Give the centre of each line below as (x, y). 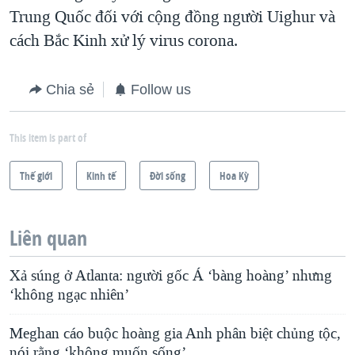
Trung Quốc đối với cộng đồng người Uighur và (172, 17)
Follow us (161, 90)
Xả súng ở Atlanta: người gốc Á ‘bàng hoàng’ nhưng (171, 276)
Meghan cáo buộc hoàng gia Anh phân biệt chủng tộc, (175, 334)
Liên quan (48, 239)
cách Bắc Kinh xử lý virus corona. (124, 41)
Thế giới (36, 176)
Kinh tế (101, 176)
